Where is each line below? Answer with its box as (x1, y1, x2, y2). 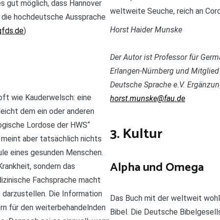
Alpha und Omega (110, 158, 204, 178)
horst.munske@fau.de (110, 94, 185, 104)
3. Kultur (110, 123, 163, 146)
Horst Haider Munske (110, 25, 182, 35)
